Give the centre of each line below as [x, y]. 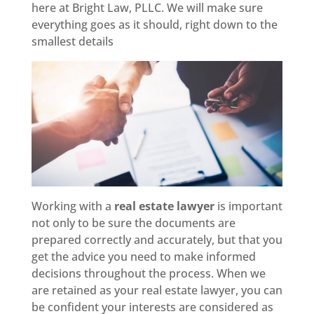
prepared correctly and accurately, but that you [157, 240]
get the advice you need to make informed [143, 257]
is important [248, 206]
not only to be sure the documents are [133, 223]
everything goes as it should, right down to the [154, 25]
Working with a [73, 206]
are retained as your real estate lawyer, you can [157, 291]
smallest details [72, 41]
